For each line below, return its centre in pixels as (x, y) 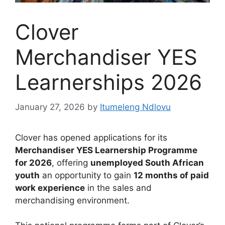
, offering (71, 162)
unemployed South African (147, 162)
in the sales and (118, 188)
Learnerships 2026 (108, 82)
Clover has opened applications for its (91, 137)
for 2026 (33, 162)
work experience (50, 188)
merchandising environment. (72, 200)
